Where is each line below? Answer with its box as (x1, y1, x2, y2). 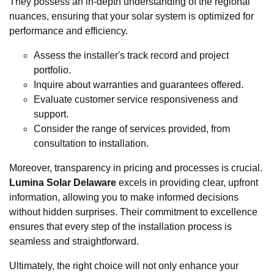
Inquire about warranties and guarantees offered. (34, 79, 243, 90)
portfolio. (34, 64, 71, 75)
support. (34, 108, 68, 119)
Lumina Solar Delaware (9, 177, 116, 188)
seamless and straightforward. (9, 235, 139, 246)
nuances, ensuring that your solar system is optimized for (9, 10, 254, 21)
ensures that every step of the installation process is (9, 221, 232, 232)
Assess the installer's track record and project (34, 50, 229, 61)
